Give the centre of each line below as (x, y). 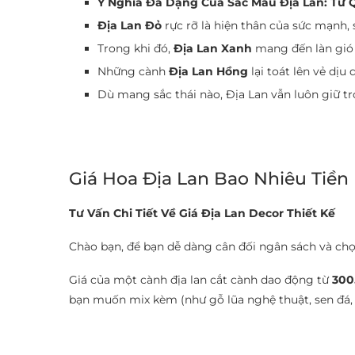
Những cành (133, 71)
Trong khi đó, (136, 48)
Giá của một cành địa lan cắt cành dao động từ (200, 280)
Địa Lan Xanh (213, 48)
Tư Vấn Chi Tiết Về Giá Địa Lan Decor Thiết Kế (202, 213)
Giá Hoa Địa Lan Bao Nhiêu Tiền (209, 179)
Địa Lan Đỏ (130, 25)
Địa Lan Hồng (208, 71)
